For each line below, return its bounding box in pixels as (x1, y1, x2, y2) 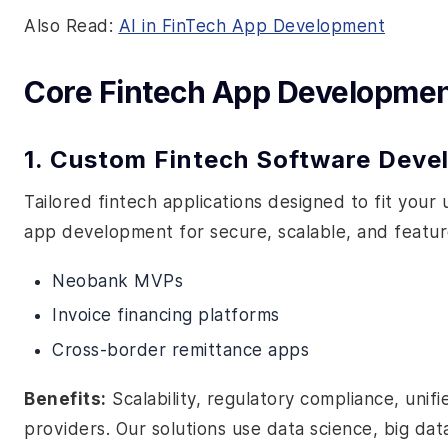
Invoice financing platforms (52, 305, 280, 326)
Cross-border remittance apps (52, 339, 309, 360)
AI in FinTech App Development (118, 15, 385, 36)
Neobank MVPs (52, 270, 183, 291)
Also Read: (24, 15, 119, 36)
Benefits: (24, 388, 107, 409)
